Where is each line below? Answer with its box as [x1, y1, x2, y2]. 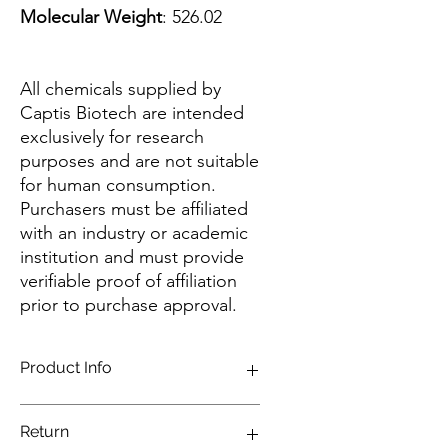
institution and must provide [20, 246, 244, 268]
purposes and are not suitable [20, 150, 259, 172]
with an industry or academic [20, 222, 248, 244]
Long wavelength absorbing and [40, 405, 244, 423]
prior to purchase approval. [20, 294, 237, 316]
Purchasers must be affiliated [20, 198, 248, 220]
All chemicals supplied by [20, 78, 221, 100]
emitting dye [40, 426, 120, 444]
